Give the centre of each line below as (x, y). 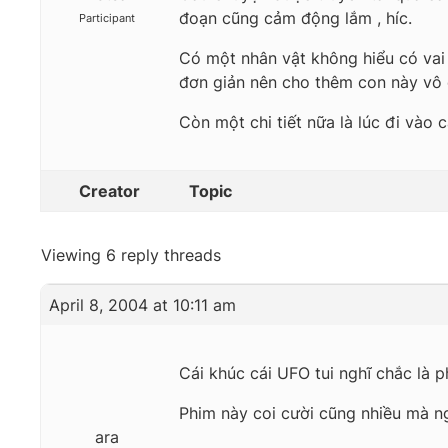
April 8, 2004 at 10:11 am (142, 305)
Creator (109, 191)
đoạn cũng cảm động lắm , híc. (295, 18)
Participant (106, 18)
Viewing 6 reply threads (131, 255)
